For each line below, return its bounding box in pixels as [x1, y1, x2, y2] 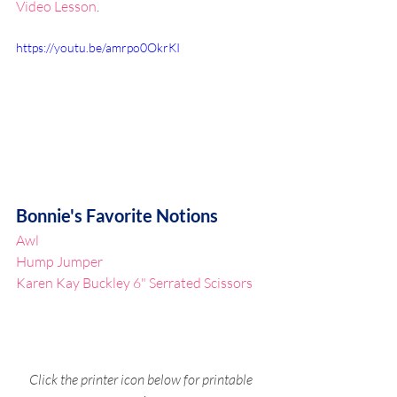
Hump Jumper [16, 252, 103, 270]
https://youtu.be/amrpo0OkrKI [16, 40, 180, 55]
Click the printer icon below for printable [28, 370, 255, 388]
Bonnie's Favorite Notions [16, 204, 218, 226]
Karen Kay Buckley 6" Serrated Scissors [16, 273, 253, 292]
